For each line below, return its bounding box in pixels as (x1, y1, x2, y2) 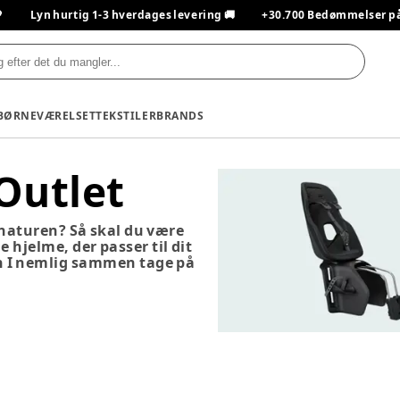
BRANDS (156, 107, 204, 123)
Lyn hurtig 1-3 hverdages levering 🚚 (29, 7, 236, 22)
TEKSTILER (96, 107, 157, 123)
